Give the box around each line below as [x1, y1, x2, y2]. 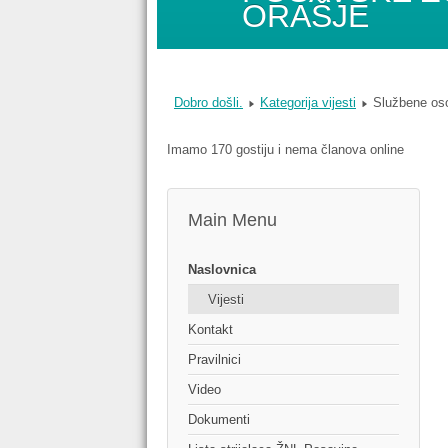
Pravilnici [188, 352, 241, 368]
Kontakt [188, 322, 233, 338]
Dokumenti [188, 412, 250, 428]
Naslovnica [188, 262, 256, 278]
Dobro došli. [174, 95, 243, 111]
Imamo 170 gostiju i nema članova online [167, 142, 404, 158]
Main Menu [188, 210, 277, 231]
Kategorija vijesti [260, 95, 356, 111]
